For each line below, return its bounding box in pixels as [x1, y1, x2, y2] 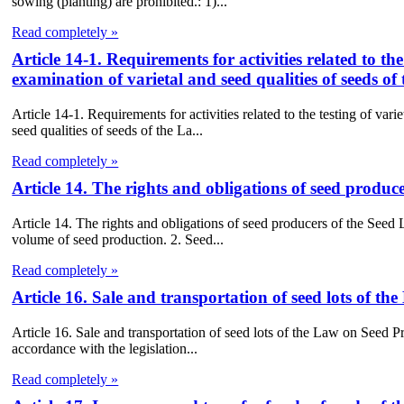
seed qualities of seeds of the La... [12, 123, 204, 139]
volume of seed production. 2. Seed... [12, 231, 225, 247]
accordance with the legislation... [12, 340, 198, 356]
